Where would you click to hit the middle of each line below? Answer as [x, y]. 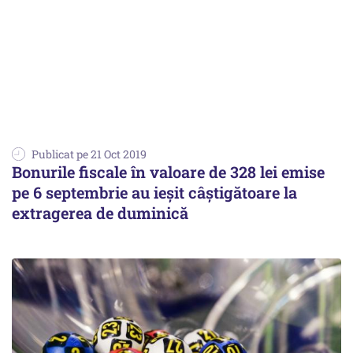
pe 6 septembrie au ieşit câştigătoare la [154, 192]
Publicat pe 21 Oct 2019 [89, 154]
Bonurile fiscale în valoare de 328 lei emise [168, 171]
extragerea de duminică [100, 212]
